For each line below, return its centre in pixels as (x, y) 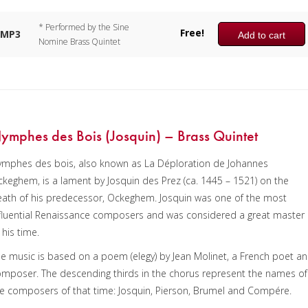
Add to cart (262, 35)
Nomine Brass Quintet (80, 42)
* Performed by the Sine (84, 27)
